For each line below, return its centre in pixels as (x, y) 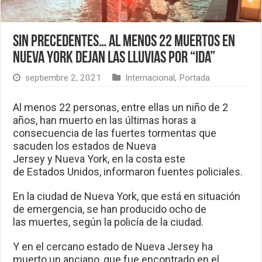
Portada (195, 78)
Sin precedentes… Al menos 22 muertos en (124, 42)
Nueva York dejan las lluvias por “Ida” (114, 59)
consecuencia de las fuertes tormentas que (115, 133)
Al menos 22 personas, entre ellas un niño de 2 (121, 108)
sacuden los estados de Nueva (85, 146)
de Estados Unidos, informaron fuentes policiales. (128, 172)
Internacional (150, 78)
